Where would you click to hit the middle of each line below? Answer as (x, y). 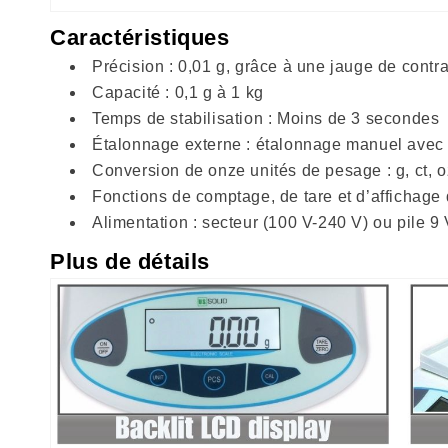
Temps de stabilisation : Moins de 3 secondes (266, 118)
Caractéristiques (140, 37)
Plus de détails (130, 261)
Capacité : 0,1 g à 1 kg (178, 92)
